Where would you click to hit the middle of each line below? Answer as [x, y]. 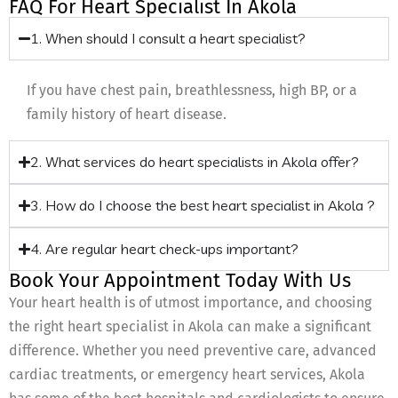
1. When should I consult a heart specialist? [168, 39]
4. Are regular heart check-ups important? [165, 249]
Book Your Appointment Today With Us [180, 281]
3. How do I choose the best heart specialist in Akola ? [203, 206]
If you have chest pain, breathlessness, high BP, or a [192, 91]
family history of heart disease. [127, 115]
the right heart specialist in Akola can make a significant [190, 327]
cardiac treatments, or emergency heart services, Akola [187, 375]
